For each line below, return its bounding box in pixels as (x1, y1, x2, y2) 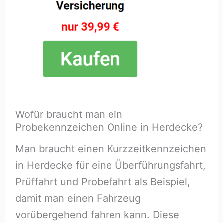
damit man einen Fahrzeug (15, 192, 141, 204)
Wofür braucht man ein (15, 108, 122, 120)
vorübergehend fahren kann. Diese (15, 208, 179, 221)
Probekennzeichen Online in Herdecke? (15, 121, 203, 133)
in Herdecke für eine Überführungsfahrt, (15, 159, 206, 171)
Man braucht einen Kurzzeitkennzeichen (15, 142, 206, 155)
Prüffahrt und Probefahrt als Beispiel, (15, 175, 190, 188)
